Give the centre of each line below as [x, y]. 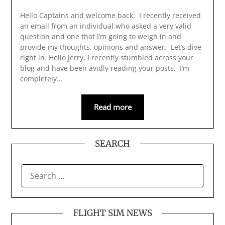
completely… [41, 79]
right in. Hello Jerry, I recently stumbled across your [106, 58]
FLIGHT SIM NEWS [113, 213]
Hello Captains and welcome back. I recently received [110, 16]
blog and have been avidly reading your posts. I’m [104, 68]
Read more [113, 107]
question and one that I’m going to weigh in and [100, 37]
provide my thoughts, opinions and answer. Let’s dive [110, 47]
